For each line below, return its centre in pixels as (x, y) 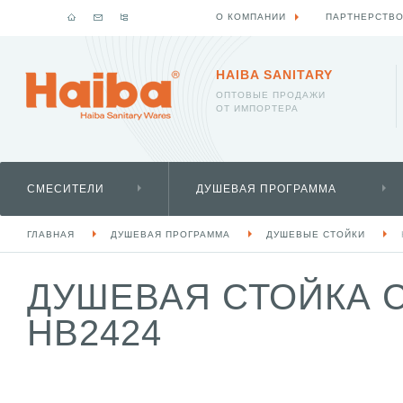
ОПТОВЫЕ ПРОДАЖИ (271, 95)
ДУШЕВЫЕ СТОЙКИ (316, 234)
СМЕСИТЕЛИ (66, 189)
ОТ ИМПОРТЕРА (257, 108)
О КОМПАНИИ (251, 17)
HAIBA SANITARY (274, 75)
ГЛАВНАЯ (51, 234)
